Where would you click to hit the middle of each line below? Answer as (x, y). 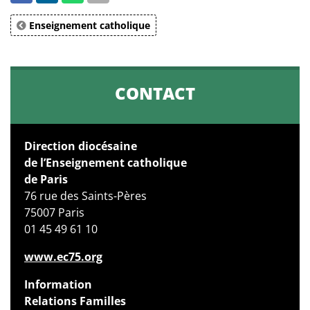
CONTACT (155, 93)
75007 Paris (54, 213)
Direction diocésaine (81, 146)
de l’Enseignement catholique (106, 163)
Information (58, 285)
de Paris (46, 180)
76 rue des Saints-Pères (85, 196)
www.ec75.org (63, 257)
